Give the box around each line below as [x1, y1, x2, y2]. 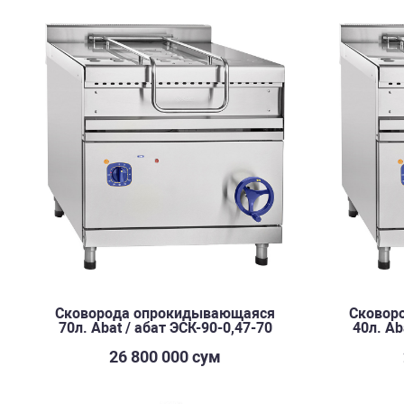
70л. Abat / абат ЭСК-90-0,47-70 [58, 319, 272, 336]
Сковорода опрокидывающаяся [55, 305, 275, 322]
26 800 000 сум [109, 347, 221, 366]
